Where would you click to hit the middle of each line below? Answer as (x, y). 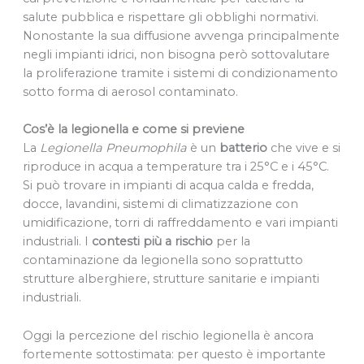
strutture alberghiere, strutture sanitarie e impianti (171, 279)
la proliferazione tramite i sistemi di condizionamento (180, 74)
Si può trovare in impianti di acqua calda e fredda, (168, 186)
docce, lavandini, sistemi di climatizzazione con (160, 204)
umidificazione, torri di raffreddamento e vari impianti (180, 223)
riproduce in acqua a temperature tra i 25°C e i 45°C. (175, 167)
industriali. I (57, 242)
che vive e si (303, 148)
